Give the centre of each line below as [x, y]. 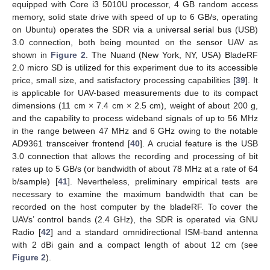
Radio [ [27, 232]
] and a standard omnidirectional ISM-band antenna [154, 232]
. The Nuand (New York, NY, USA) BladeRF [172, 55]
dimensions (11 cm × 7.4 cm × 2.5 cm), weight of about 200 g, [135, 106]
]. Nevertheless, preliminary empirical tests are [163, 182]
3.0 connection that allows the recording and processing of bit [135, 156]
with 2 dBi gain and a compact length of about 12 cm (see [135, 245]
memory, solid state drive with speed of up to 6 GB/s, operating [135, 17]
